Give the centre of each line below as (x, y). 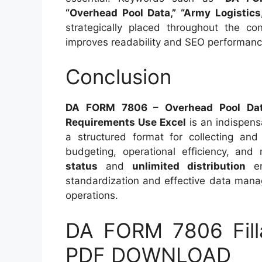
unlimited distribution (189, 166)
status (82, 166)
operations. (92, 195)
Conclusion (118, 77)
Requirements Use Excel (126, 122)
